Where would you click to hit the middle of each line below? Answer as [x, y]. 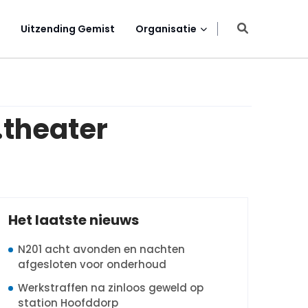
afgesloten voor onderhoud [92, 264]
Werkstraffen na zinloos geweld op [111, 288]
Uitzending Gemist [68, 29]
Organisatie [166, 29]
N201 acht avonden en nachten [101, 249]
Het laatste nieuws [74, 220]
